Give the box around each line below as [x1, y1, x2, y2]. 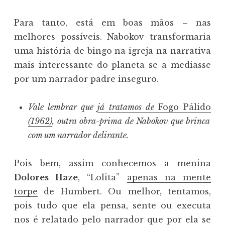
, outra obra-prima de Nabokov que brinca [52, 116, 210, 127]
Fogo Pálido [158, 102, 211, 113]
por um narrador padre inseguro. [14, 74, 159, 84]
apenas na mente [127, 172, 211, 183]
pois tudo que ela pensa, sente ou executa [14, 200, 211, 211]
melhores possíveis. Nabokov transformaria [14, 32, 211, 42]
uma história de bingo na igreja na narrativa [14, 46, 211, 56]
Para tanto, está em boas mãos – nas [14, 18, 211, 28]
